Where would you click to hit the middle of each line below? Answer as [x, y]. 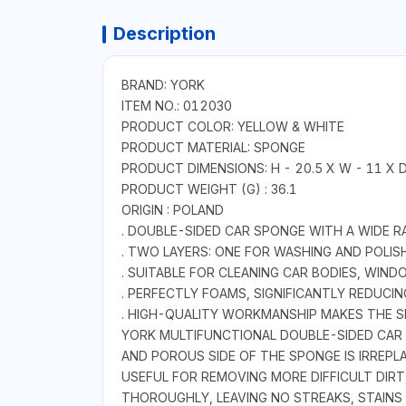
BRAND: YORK [163, 84]
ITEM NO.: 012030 [176, 105]
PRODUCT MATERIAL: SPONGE [213, 147]
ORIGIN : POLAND [172, 209]
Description [164, 33]
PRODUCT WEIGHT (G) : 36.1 [209, 188]
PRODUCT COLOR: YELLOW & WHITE [232, 126]
